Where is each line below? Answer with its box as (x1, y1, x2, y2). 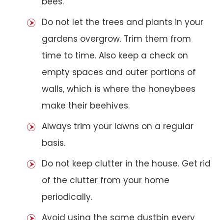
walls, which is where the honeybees (42, 82, 195, 95)
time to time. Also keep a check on (42, 49, 188, 61)
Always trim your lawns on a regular (42, 120, 193, 132)
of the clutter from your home (42, 174, 169, 186)
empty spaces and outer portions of (42, 66, 196, 78)
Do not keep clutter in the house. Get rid (42, 157, 211, 169)
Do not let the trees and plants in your (42, 16, 203, 28)
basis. (42, 137, 65, 149)
